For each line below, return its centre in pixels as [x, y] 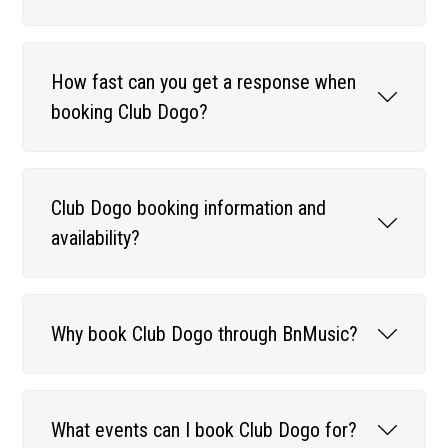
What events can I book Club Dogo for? [204, 429]
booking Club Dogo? [130, 111]
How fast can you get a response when [204, 81]
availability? [96, 237]
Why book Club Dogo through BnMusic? [205, 333]
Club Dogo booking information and [189, 207]
